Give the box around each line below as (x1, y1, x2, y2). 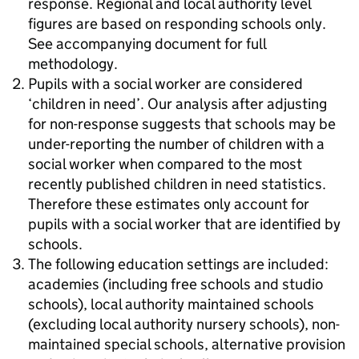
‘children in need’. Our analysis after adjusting (28, 95, 327, 113)
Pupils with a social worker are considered (28, 75, 303, 93)
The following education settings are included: (28, 255, 329, 273)
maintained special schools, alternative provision (28, 335, 345, 353)
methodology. (28, 54, 118, 73)
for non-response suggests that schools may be (28, 115, 336, 133)
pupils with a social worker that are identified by (28, 215, 341, 233)
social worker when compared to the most (28, 155, 302, 173)
